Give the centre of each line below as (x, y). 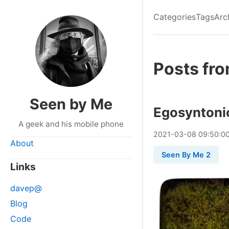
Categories (175, 17)
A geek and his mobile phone (71, 124)
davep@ (26, 188)
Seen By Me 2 (186, 155)
